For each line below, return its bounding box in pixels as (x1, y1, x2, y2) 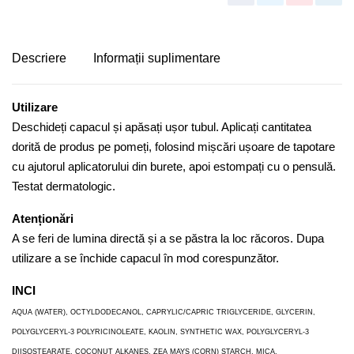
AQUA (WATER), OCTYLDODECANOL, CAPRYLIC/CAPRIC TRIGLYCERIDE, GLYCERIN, (12, 307, 315, 316)
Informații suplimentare (93, 51, 220, 65)
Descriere (12, 51, 66, 65)
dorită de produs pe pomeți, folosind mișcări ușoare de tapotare (12, 139, 335, 153)
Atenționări (12, 211, 73, 225)
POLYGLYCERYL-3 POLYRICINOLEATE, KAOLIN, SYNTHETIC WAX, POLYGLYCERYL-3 (12, 327, 309, 336)
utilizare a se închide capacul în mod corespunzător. (12, 250, 279, 265)
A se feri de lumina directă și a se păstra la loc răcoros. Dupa (12, 231, 324, 245)
